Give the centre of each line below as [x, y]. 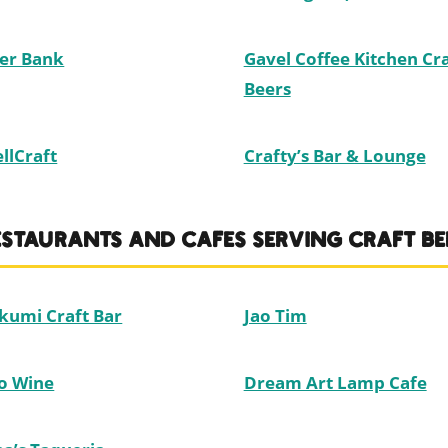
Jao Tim [275, 316]
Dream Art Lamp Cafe [335, 383]
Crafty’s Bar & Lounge [334, 156]
